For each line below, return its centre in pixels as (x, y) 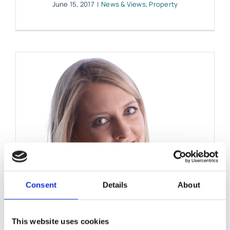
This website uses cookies (61, 221)
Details (115, 185)
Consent (41, 185)
